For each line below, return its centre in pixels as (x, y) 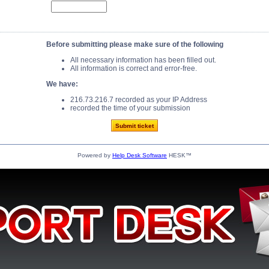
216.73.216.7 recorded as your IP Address (138, 100)
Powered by (95, 155)
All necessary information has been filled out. (143, 60)
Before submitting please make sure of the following (134, 44)
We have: (62, 84)
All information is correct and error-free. (133, 68)
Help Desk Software (140, 155)
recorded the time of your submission (130, 108)
